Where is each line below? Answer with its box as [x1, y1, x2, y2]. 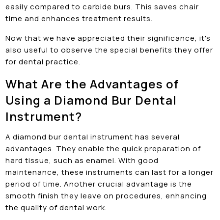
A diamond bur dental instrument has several [5, 131, 180, 142]
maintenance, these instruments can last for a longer [5, 166, 214, 177]
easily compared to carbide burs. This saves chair [5, 1, 199, 12]
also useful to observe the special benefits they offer [5, 44, 214, 55]
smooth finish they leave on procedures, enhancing [5, 190, 207, 201]
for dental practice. [5, 56, 81, 67]
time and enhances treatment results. [5, 13, 153, 24]
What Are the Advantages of [5, 75, 180, 92]
